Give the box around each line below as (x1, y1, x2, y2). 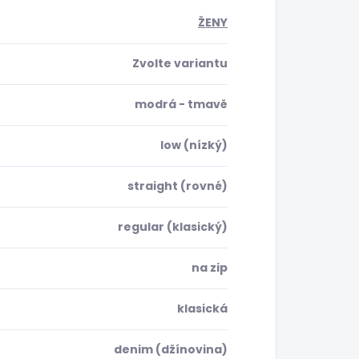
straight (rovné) (127, 178, 228, 195)
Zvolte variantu (132, 55, 228, 72)
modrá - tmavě (135, 96, 228, 113)
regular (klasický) (118, 219, 228, 236)
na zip (192, 260, 228, 276)
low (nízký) (160, 137, 228, 154)
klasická (177, 301, 228, 317)
